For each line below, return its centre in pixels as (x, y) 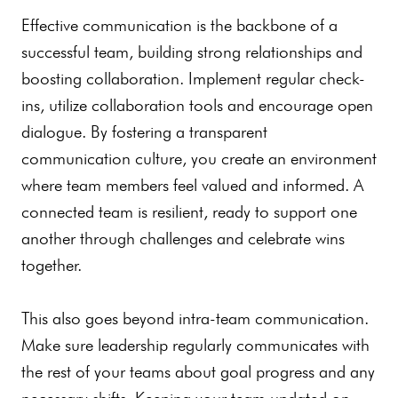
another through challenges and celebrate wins (183, 238)
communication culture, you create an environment (199, 158)
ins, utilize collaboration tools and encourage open (197, 105)
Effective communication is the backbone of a (179, 25)
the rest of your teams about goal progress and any (198, 371)
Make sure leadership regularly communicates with (195, 345)
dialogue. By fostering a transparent (144, 131)
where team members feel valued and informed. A (192, 185)
